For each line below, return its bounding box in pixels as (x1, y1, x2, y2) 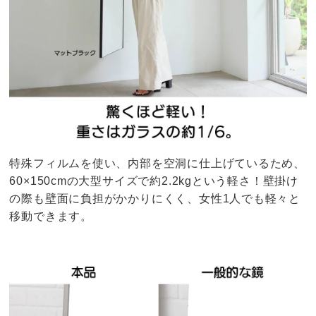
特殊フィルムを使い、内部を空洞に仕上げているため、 (9, 157, 306, 170)
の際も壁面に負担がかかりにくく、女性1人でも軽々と (9, 193, 301, 205)
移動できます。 (9, 210, 92, 223)
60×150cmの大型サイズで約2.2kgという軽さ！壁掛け (9, 175, 298, 188)
